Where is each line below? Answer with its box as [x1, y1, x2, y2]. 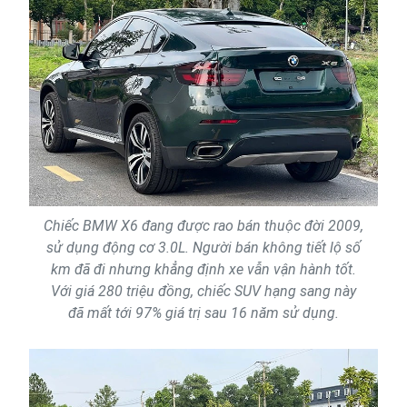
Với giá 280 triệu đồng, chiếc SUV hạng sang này [51, 282, 356, 300]
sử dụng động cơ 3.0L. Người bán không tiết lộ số [46, 238, 361, 256]
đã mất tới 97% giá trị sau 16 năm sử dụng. [68, 303, 339, 322]
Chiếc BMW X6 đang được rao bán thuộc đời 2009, [44, 216, 363, 234]
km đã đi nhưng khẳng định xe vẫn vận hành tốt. [51, 260, 356, 278]
